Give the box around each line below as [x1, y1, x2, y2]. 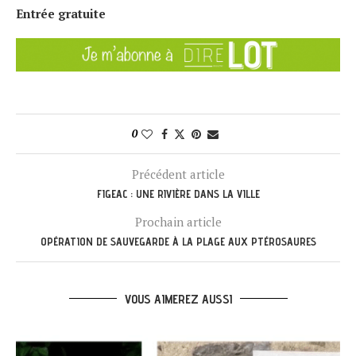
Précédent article [131, 165, 225, 182]
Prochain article [134, 213, 222, 230]
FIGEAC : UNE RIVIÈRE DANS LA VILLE [96, 187, 260, 200]
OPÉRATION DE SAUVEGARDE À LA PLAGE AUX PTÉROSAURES [40, 234, 316, 248]
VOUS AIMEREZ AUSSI [124, 291, 232, 307]
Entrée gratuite [16, 6, 106, 22]
